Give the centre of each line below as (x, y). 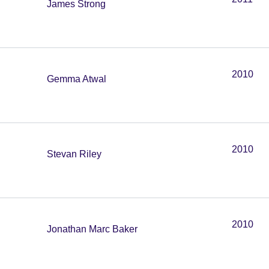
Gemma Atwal (77, 79)
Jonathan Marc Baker (92, 229)
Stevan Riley (74, 154)
